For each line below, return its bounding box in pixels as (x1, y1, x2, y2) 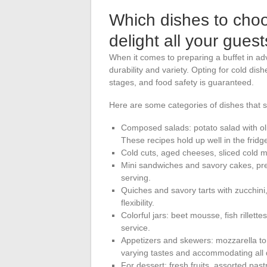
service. (121, 222, 150, 232)
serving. (121, 172, 151, 182)
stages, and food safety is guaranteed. (109, 77, 254, 87)
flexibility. (121, 197, 154, 207)
